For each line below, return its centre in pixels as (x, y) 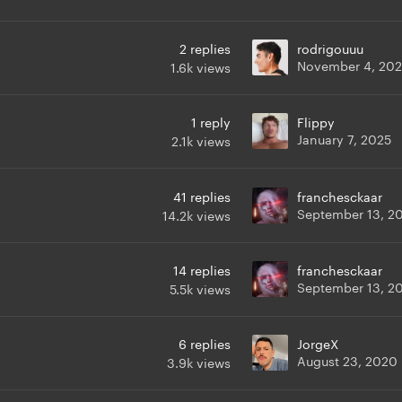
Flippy (316, 122)
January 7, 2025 (344, 139)
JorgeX (318, 343)
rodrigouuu (330, 48)
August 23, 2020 (347, 360)
